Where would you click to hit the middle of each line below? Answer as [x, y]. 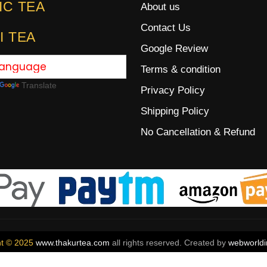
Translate [39, 85]
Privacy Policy [173, 90]
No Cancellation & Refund [198, 132]
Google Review [174, 48]
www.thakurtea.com [72, 243]
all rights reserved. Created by [169, 243]
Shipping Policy [175, 111]
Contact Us [166, 27]
